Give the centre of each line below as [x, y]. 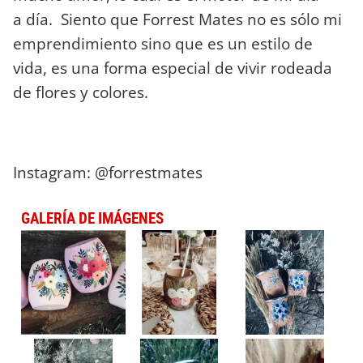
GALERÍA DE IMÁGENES [92, 218]
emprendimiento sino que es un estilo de [163, 44]
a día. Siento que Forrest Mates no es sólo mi [177, 19]
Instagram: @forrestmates [108, 172]
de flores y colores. [83, 92]
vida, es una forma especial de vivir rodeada [173, 68]
